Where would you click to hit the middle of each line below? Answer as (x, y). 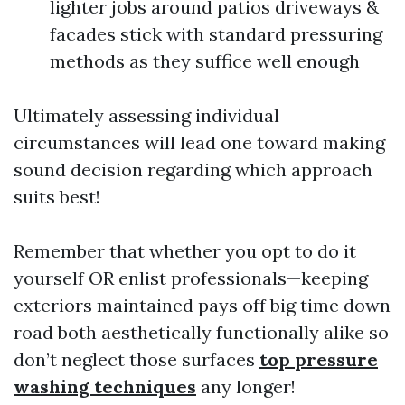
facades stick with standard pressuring (216, 34)
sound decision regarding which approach (193, 170)
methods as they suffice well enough (205, 61)
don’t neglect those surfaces (137, 359)
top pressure (319, 359)
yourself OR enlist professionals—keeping (191, 278)
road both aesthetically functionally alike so (201, 332)
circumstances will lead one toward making (199, 142)
